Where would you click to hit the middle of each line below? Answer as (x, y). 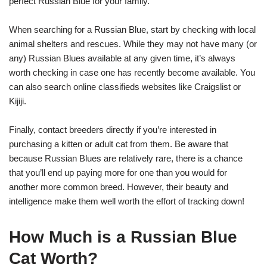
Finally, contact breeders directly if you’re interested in (113, 129)
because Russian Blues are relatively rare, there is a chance (126, 158)
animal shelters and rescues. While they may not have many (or (133, 44)
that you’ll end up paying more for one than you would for (118, 172)
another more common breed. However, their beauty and (119, 187)
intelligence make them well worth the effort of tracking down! (127, 201)
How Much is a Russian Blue (123, 237)
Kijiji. (18, 101)
